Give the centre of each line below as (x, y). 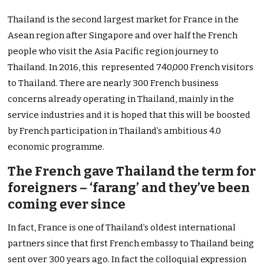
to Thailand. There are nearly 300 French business (113, 83)
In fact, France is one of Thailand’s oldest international (122, 228)
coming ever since (67, 204)
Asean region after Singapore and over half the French (123, 36)
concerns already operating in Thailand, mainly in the (121, 99)
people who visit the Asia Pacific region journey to (113, 52)
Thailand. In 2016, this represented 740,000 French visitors (131, 67)
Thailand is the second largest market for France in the (123, 20)
